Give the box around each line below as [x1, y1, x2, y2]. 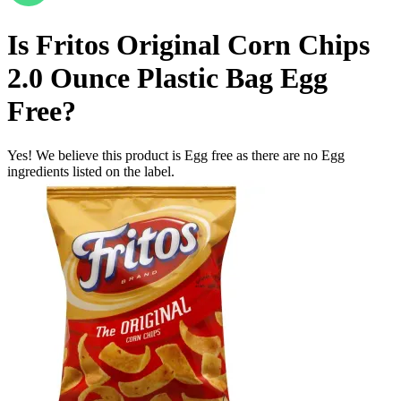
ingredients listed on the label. [7, 163, 175, 179]
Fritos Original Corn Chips [36, 29, 370, 62]
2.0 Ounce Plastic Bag [7, 62, 273, 95]
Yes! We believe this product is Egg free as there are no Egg [7, 147, 345, 163]
